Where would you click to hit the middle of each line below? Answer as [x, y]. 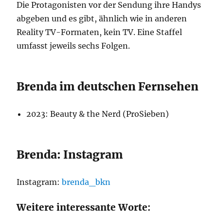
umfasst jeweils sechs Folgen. [73, 46]
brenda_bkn [86, 182]
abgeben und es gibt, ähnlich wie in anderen [102, 18]
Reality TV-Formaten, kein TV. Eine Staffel [100, 32]
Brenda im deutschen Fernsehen [108, 86]
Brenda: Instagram [70, 154]
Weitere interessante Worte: [84, 207]
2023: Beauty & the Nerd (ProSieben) [98, 114]
